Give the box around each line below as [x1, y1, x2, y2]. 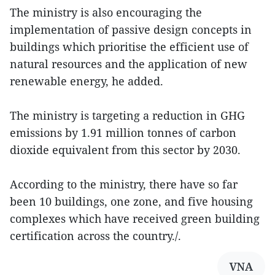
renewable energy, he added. [10, 74, 163, 88]
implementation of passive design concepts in [10, 22, 252, 37]
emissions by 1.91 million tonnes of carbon [10, 125, 236, 140]
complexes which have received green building [10, 211, 260, 226]
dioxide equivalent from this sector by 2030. [10, 142, 241, 157]
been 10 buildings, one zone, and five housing [10, 194, 253, 209]
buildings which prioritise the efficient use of [10, 39, 249, 54]
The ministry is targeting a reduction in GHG [10, 108, 245, 123]
